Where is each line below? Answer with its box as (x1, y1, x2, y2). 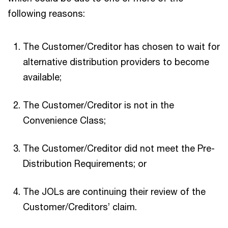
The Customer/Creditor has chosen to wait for (23, 40, 220, 52)
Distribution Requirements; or (23, 157, 147, 169)
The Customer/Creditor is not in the (23, 99, 174, 110)
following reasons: (8, 7, 85, 19)
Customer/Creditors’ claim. (23, 201, 137, 212)
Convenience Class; (23, 114, 106, 126)
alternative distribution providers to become (23, 55, 209, 67)
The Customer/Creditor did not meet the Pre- (23, 142, 215, 154)
